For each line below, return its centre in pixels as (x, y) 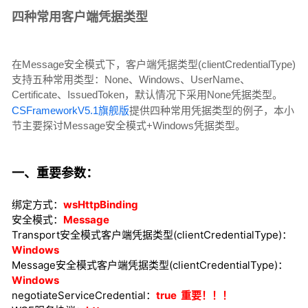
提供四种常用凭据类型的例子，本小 (212, 111)
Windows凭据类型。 (199, 126)
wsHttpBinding (101, 205)
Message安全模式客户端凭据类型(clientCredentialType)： (150, 265)
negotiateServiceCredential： (84, 296)
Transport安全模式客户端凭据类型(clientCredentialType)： (152, 235)
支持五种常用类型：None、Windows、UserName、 (131, 80)
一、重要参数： (55, 173)
